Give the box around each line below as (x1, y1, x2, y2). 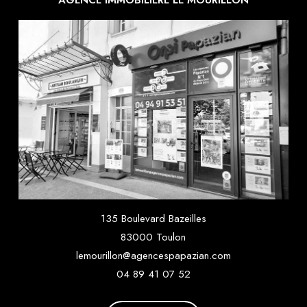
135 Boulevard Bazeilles (100, 211, 206, 227)
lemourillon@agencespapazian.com (75, 248, 231, 264)
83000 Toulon (121, 230, 186, 245)
